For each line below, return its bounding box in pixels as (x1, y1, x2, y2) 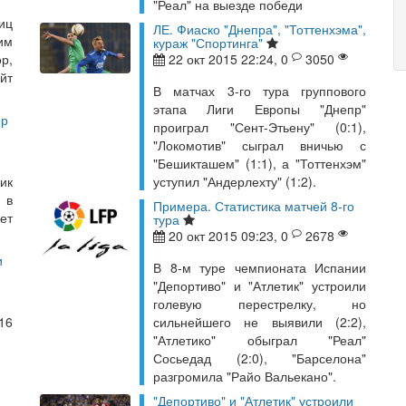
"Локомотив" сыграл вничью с (153, 136, 366, 154)
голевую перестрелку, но (153, 295, 366, 313)
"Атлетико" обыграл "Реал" (153, 331, 366, 349)
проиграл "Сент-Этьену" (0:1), (153, 118, 366, 136)
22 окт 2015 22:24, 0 (165, 50, 292, 68)
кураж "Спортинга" (153, 34, 263, 52)
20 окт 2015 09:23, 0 (165, 227, 292, 245)
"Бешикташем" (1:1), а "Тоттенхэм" (153, 154, 366, 172)
